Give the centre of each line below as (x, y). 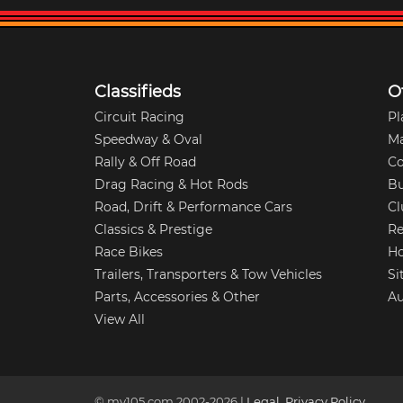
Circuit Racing (140, 116)
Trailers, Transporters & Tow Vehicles (209, 274)
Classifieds (138, 91)
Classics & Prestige (154, 229)
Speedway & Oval (149, 139)
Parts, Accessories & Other (178, 296)
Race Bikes (129, 251)
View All (120, 319)
